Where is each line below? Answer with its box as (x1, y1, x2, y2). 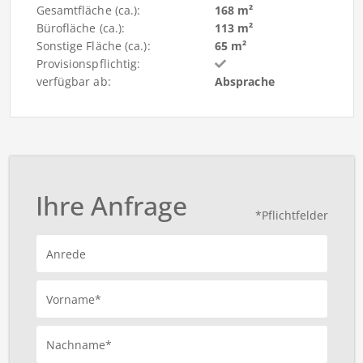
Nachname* (45, 337, 112, 353)
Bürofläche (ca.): (36, 20, 126, 36)
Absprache (214, 74, 275, 90)
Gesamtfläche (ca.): (36, 2, 141, 19)
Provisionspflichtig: (36, 56, 141, 72)
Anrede (45, 246, 86, 263)
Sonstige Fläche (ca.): (36, 38, 151, 54)
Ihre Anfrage (35, 188, 187, 224)
